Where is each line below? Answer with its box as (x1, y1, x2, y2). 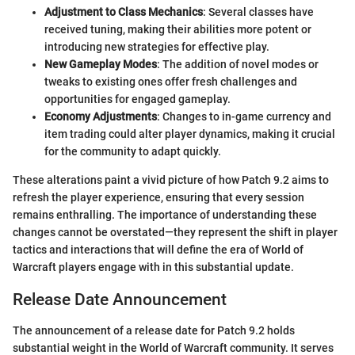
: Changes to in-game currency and (157, 110, 331, 124)
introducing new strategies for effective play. (44, 40, 269, 54)
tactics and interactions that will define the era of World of (13, 243, 303, 257)
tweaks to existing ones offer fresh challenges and (44, 75, 297, 89)
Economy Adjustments (44, 110, 157, 124)
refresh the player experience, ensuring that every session (13, 191, 304, 204)
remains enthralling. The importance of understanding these (13, 208, 317, 222)
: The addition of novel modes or (157, 58, 319, 71)
